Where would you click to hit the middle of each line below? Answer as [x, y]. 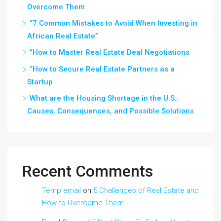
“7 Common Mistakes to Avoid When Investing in [113, 23]
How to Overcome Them [83, 203]
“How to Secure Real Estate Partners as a [102, 69]
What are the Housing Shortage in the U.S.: [104, 98]
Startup [40, 82]
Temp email [61, 190]
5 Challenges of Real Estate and [146, 190]
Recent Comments [88, 171]
